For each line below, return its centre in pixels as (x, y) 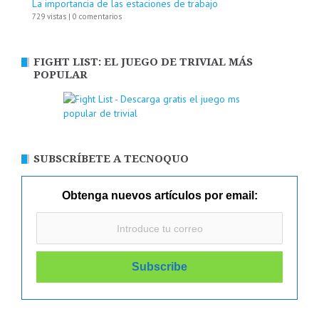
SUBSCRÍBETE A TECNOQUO (111, 159)
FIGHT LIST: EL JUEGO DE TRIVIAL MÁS (143, 62)
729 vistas (49, 17)
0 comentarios (97, 17)
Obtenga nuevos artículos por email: (159, 196)
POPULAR (61, 75)
